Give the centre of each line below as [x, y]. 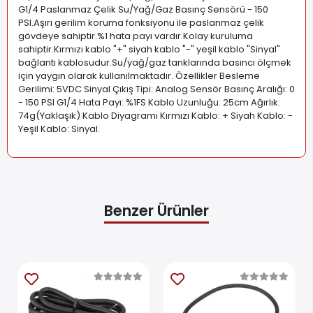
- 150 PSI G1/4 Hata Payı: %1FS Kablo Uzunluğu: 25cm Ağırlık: [149, 102]
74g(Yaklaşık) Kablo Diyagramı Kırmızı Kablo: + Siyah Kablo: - [155, 115]
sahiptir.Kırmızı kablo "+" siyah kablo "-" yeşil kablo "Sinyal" [149, 49]
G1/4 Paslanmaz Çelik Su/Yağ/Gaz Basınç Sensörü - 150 [143, 9]
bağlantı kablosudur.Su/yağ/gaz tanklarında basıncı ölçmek [155, 62]
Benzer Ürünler [156, 210]
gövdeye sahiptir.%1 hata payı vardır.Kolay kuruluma [136, 36]
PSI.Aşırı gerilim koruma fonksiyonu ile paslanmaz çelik [141, 22]
